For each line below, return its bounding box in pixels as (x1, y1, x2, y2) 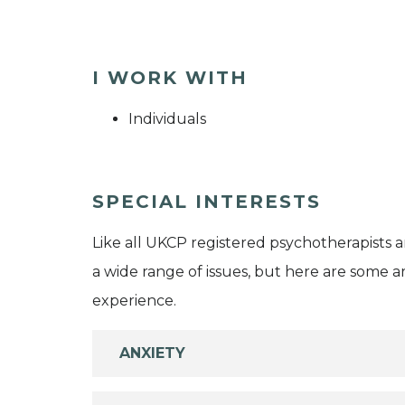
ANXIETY (119, 344, 185, 363)
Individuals (128, 110, 206, 128)
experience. (92, 292, 176, 310)
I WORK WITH (92, 67, 248, 89)
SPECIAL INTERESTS (92, 191, 321, 213)
